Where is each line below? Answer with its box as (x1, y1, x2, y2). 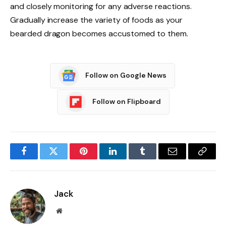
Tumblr (142, 154, 169, 163)
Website (62, 206, 84, 214)
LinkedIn (112, 154, 146, 163)
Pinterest (82, 154, 115, 163)
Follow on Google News (85, 71, 166, 80)
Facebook (23, 154, 59, 163)
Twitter (52, 154, 79, 163)
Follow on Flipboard (92, 97, 161, 106)
